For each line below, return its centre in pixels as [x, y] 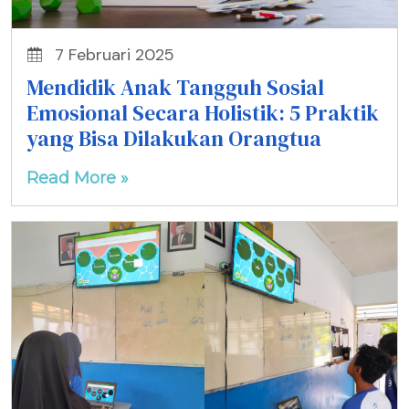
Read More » [78, 178]
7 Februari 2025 [112, 55]
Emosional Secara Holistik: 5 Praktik [203, 113]
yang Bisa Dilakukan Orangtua [174, 139]
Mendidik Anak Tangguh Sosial [175, 88]
